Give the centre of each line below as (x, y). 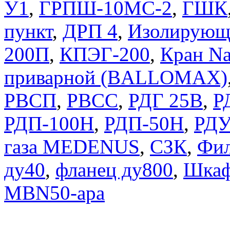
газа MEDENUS (72, 147)
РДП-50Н (144, 124)
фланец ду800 (114, 170)
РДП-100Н (49, 124)
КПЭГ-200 (105, 54)
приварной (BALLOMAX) (116, 78)
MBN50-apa (54, 193)
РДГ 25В (166, 101)
